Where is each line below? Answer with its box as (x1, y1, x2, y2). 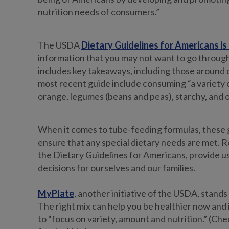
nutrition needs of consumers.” (37, 6, 161, 18)
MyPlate (37, 188, 74, 199)
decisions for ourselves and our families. (37, 162, 197, 174)
